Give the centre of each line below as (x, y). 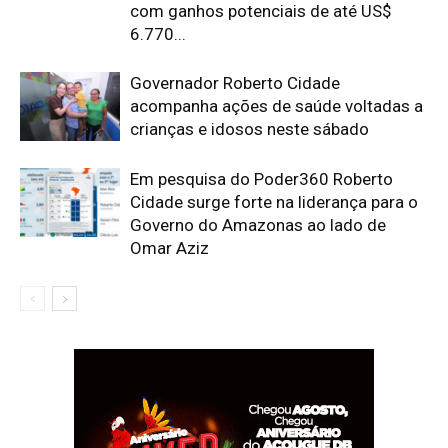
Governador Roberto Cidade (235, 83)
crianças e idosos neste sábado (249, 129)
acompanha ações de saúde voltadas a (276, 106)
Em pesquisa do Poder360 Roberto (261, 179)
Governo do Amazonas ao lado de (258, 225)
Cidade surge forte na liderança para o (274, 202)
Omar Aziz (169, 248)
